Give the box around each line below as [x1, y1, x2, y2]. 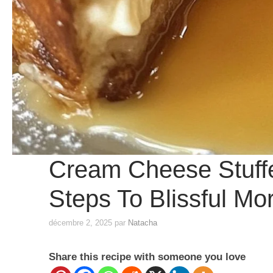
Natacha [127, 218, 157, 228]
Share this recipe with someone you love [48, 251, 246, 263]
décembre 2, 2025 [48, 218, 112, 228]
